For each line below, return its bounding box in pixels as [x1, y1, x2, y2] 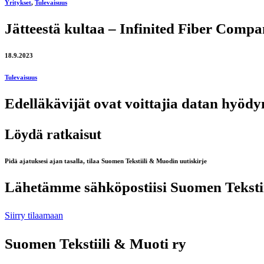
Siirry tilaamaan [5, 210, 63, 220]
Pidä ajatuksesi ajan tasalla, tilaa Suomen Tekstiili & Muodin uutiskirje [5, 157, 207, 164]
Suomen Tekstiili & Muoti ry [5, 235, 186, 252]
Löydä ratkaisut [5, 126, 101, 142]
